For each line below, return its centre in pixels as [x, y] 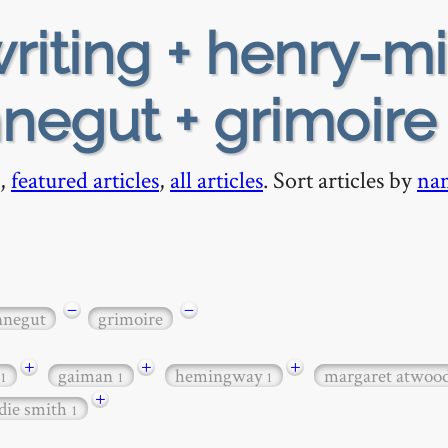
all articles [216, 179]
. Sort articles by [340, 179]
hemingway [220, 376]
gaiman [87, 376]
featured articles [85, 179]
